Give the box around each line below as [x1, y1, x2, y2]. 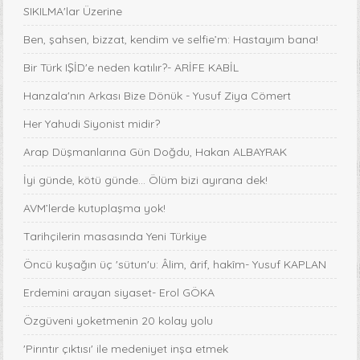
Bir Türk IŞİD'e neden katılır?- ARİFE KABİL [23, 60, 239, 76]
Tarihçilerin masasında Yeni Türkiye [23, 229, 207, 244]
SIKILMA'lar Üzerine [23, 4, 123, 19]
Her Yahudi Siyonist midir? [23, 117, 161, 132]
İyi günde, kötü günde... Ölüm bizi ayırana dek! [23, 173, 268, 188]
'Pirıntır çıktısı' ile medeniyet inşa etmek [23, 342, 229, 357]
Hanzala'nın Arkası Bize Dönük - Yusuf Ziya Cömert [23, 88, 292, 104]
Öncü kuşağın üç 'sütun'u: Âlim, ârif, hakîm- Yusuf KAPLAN [23, 257, 327, 272]
